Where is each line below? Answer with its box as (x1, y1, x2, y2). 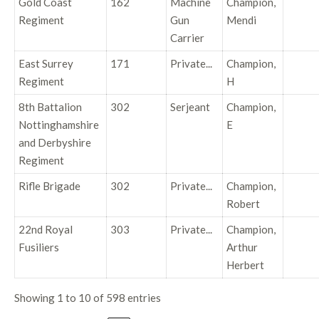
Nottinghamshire (19, 117, 99, 131)
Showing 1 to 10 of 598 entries (14, 291, 161, 304)
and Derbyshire (19, 135, 91, 149)
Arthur (226, 240, 258, 253)
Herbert (226, 258, 264, 271)
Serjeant (170, 100, 210, 113)
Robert (226, 197, 260, 210)
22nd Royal (19, 222, 73, 236)
